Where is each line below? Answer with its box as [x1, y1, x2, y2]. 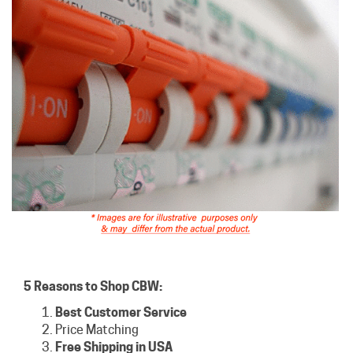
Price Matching [55, 322, 139, 338]
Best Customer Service [55, 305, 187, 321]
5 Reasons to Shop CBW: [24, 279, 162, 295]
